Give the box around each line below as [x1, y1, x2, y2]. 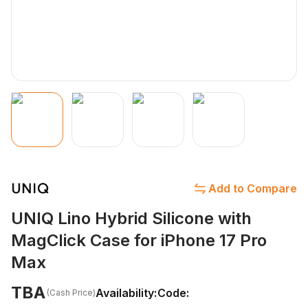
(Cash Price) [47, 287, 96, 298]
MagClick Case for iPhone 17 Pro [11, 230, 267, 251]
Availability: [96, 286, 157, 300]
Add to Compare [208, 181, 297, 196]
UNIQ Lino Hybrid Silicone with [11, 208, 252, 229]
